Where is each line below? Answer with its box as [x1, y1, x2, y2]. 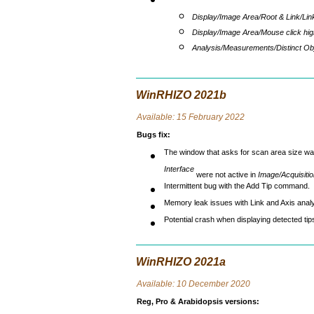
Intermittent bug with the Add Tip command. [164, 182, 310, 198]
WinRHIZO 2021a [136, 256, 226, 268]
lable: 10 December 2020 [153, 279, 250, 289]
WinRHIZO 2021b [136, 89, 226, 101]
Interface [164, 165, 194, 181]
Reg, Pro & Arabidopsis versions [136, 297, 257, 306]
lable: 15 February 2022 [153, 112, 245, 122]
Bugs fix [136, 130, 168, 139]
